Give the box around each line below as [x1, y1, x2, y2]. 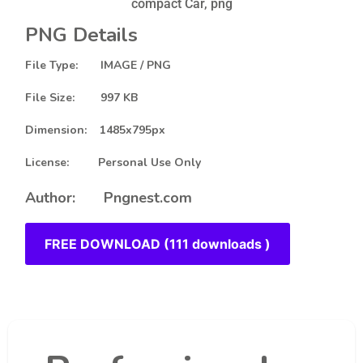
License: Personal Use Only [25, 154, 202, 170]
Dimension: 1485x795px [25, 122, 166, 138]
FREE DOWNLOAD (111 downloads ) [45, 236, 271, 253]
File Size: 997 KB [25, 89, 139, 105]
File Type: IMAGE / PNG [25, 57, 172, 73]
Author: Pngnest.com [25, 187, 193, 207]
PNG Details [25, 21, 139, 48]
